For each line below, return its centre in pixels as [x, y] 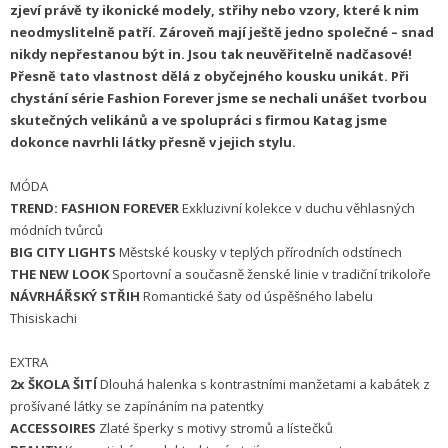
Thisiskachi [43, 318]
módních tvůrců [56, 230]
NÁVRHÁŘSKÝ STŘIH [76, 296]
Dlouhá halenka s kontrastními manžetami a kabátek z [265, 384]
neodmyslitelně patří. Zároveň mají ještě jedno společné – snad [222, 32]
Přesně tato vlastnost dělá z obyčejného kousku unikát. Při [209, 76]
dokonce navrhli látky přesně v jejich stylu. [153, 142]
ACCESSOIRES [54, 428]
